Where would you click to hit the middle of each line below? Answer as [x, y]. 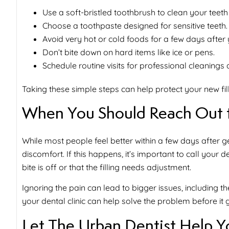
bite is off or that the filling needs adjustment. [107, 167]
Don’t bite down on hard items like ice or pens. [129, 52]
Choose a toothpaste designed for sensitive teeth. [135, 25]
